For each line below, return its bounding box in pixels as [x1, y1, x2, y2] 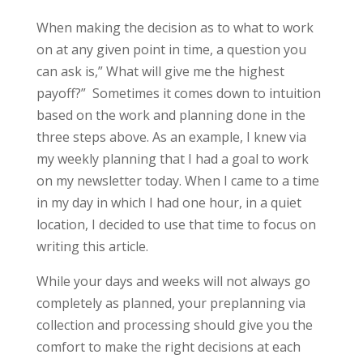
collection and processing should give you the [36, 316, 313, 335]
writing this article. [36, 237, 148, 256]
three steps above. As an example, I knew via [36, 128, 306, 147]
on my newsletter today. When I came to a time [36, 172, 319, 190]
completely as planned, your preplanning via [36, 294, 305, 313]
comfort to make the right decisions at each [36, 338, 301, 357]
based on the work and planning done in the [36, 106, 305, 125]
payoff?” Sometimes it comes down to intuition [36, 84, 321, 103]
